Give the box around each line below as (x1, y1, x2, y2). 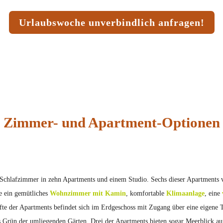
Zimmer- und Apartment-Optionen (3, 114, 220, 131)
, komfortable (126, 190, 167, 198)
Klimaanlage (166, 190, 205, 198)
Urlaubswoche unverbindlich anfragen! (18, 17, 205, 28)
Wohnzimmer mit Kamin (50, 190, 126, 198)
